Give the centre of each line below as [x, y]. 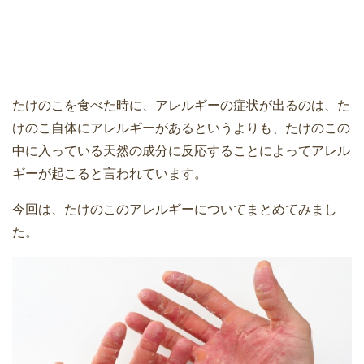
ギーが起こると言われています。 [110, 173]
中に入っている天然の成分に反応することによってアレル [181, 151]
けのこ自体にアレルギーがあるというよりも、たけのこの [181, 128]
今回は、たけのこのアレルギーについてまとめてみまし [175, 209]
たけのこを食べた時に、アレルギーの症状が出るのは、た [181, 105]
